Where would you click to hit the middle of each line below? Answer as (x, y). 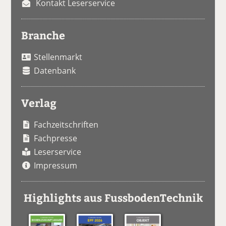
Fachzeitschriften (66, 125)
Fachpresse (56, 138)
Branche (43, 35)
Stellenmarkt (58, 57)
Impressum (56, 166)
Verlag (39, 103)
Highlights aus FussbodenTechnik (113, 198)
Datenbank (55, 71)
